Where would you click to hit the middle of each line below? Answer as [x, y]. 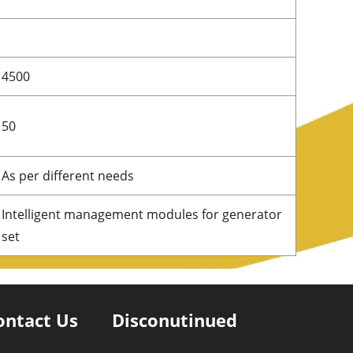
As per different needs [68, 175]
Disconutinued [174, 320]
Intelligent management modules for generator [142, 214]
